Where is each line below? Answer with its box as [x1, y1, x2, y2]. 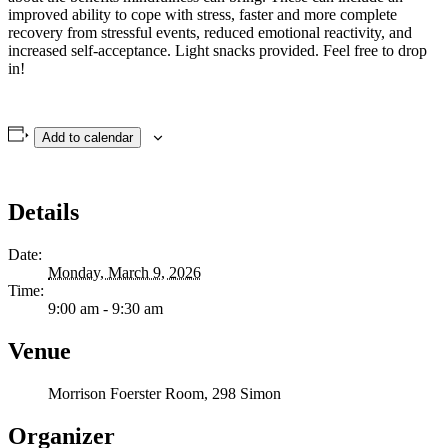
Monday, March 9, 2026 [48, 264, 201, 282]
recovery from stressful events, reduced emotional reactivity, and [8, 23, 412, 41]
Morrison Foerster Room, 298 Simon [48, 385, 281, 403]
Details [8, 199, 79, 226]
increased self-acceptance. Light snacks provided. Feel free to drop [8, 41, 427, 59]
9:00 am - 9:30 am [48, 300, 163, 318]
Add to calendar [41, 129, 133, 145]
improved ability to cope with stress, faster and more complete [8, 5, 397, 23]
